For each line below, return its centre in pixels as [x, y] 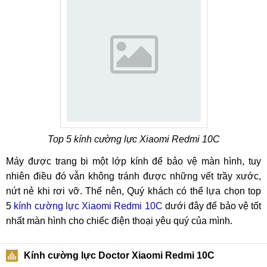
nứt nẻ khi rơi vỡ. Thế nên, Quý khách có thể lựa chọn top [133, 191]
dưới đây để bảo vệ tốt [212, 206]
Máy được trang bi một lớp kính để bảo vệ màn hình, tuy [133, 161]
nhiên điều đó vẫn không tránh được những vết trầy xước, [133, 176]
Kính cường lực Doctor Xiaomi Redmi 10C [119, 255]
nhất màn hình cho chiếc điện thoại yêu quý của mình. [119, 221]
